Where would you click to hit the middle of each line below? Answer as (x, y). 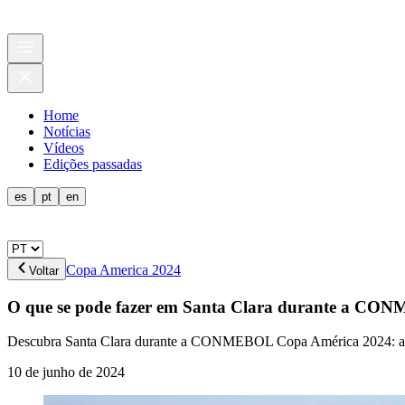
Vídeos (64, 148)
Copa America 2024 (123, 270)
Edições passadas (93, 164)
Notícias (67, 132)
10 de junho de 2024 (66, 372)
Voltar (44, 271)
